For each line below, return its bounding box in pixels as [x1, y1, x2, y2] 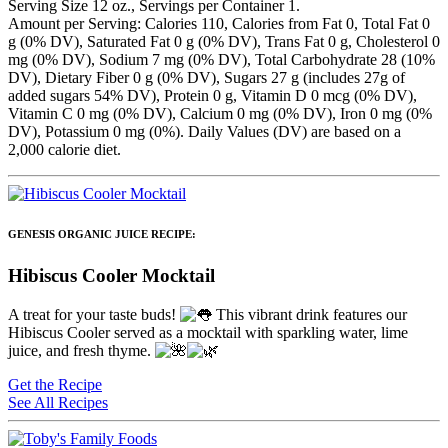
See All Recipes [8, 394, 108, 412]
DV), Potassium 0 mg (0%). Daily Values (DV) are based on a [8, 123, 401, 141]
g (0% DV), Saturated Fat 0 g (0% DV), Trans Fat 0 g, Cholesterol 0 [8, 33, 440, 51]
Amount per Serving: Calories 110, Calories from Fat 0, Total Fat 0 [8, 15, 430, 33]
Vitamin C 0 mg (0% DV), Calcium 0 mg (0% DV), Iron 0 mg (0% [8, 105, 432, 123]
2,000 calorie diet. [8, 141, 121, 159]
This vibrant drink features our [212, 306, 407, 324]
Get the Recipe [8, 376, 102, 394]
